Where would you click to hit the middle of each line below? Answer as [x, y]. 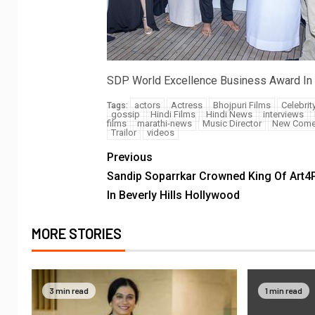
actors [147, 105]
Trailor [123, 132]
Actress [186, 105]
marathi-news [164, 123]
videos [160, 132]
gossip [125, 114]
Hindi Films [173, 114]
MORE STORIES [77, 233]
